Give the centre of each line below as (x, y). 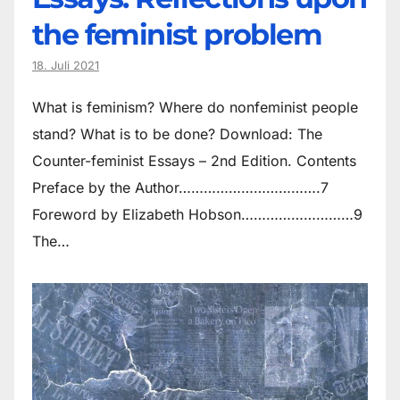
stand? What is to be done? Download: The (177, 134)
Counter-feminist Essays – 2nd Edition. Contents (194, 161)
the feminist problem (177, 35)
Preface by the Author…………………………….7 (180, 188)
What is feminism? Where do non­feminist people (195, 108)
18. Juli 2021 (66, 66)
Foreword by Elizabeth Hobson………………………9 (197, 215)
